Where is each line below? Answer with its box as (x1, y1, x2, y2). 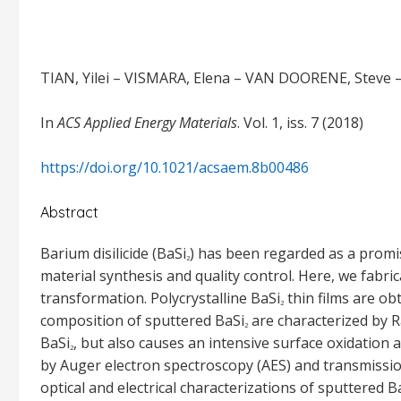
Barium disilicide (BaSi (40, 243, 186, 264)
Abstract (40, 203, 98, 221)
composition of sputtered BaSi (40, 311, 244, 331)
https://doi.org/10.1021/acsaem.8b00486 (40, 158, 309, 177)
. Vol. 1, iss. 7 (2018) (237, 113, 363, 132)
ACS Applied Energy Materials (57, 113, 237, 132)
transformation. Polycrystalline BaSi (40, 288, 280, 309)
